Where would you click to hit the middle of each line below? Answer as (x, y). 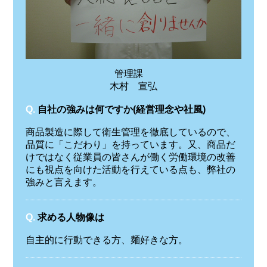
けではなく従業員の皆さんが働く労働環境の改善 (130, 157)
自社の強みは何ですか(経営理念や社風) (121, 110)
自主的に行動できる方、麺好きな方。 (106, 240)
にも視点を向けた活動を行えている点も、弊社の (130, 170)
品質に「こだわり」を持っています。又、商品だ (130, 145)
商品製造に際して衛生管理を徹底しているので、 (130, 132)
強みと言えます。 (63, 182)
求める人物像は (71, 217)
